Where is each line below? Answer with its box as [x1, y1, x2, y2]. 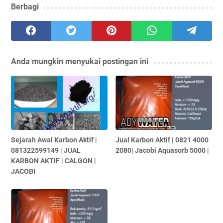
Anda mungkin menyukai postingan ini [11, 57, 148, 67]
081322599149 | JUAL [11, 146, 81, 155]
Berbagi [11, 2, 39, 12]
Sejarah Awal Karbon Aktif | [11, 136, 97, 144]
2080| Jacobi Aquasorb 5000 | [115, 146, 210, 155]
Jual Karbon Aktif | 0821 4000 [115, 136, 209, 144]
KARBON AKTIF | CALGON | [11, 157, 96, 165]
